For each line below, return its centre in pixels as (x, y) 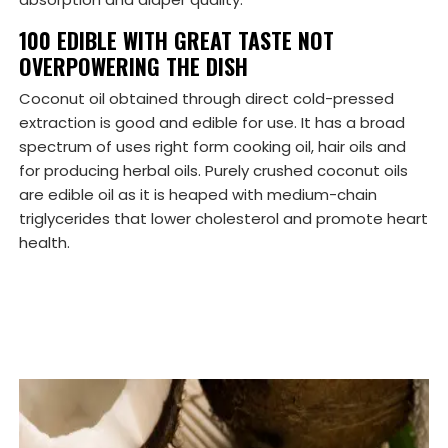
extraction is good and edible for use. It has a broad (212, 123)
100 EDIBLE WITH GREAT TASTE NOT (176, 40)
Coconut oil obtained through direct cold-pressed (206, 99)
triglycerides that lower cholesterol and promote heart (223, 219)
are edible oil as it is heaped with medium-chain (198, 195)
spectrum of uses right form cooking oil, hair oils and (212, 147)
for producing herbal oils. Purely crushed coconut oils (213, 171)
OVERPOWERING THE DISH (133, 66)
